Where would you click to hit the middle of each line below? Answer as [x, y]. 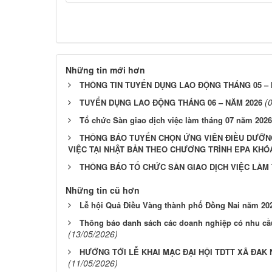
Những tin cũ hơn [103, 190]
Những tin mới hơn [105, 70]
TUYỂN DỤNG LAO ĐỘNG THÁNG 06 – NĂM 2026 [171, 102]
